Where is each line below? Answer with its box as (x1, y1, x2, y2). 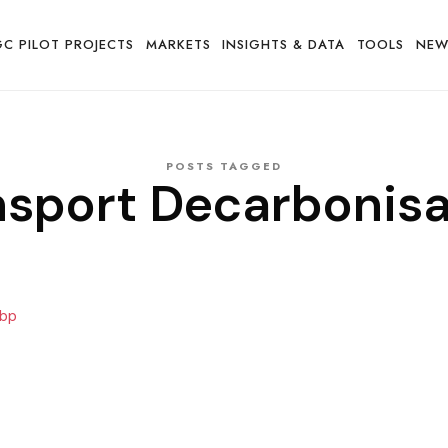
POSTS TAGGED (166, 158, 282, 174)
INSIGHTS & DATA (222, 35, 346, 54)
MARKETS (145, 35, 211, 54)
